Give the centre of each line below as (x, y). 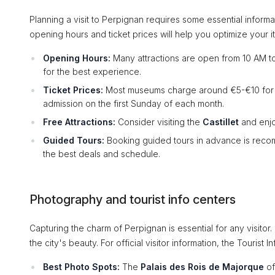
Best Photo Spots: (81, 267)
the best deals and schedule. (102, 154)
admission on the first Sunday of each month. (134, 103)
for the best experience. (92, 72)
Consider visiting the (159, 122)
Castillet (221, 122)
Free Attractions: (79, 122)
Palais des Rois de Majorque (202, 267)
